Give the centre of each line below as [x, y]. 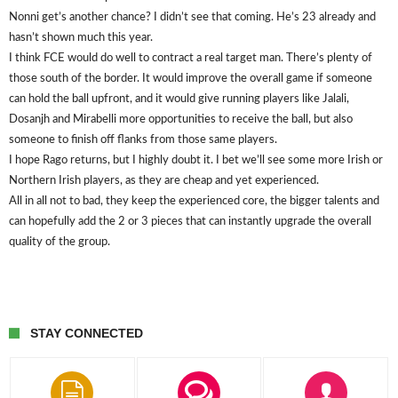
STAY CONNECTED [87, 333]
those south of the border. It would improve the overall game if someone [191, 79]
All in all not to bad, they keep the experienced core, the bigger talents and [194, 201]
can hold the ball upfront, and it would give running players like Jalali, [179, 99]
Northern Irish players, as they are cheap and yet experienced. [164, 181]
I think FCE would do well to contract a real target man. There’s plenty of [191, 58]
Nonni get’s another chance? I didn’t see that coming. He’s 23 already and [192, 17]
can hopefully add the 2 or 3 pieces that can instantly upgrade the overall [190, 222]
